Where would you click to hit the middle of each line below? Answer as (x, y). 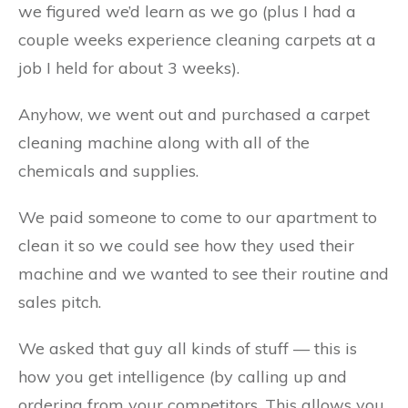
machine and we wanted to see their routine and (204, 274)
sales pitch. (60, 302)
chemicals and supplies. (108, 171)
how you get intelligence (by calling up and (183, 377)
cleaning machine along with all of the (164, 143)
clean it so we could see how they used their (186, 245)
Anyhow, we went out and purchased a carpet (194, 114)
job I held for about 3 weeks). (129, 68)
